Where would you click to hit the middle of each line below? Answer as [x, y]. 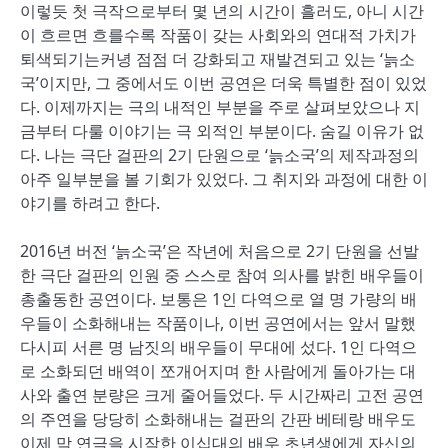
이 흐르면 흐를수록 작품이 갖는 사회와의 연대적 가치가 [218, 35]
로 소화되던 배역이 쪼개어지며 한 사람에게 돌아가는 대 [218, 371]
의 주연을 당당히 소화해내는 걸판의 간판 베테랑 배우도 [218, 419]
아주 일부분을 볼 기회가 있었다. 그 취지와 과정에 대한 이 [224, 179]
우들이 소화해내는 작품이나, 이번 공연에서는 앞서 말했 [218, 323]
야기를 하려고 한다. [90, 203]
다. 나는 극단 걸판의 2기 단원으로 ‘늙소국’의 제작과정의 [219, 155]
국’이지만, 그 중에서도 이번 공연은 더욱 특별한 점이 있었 [223, 83]
